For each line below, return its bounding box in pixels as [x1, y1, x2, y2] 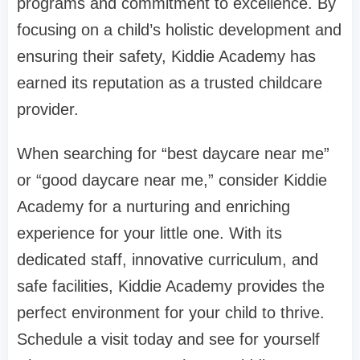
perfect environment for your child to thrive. [17, 304, 325, 322]
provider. [17, 100, 79, 119]
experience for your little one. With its [17, 224, 282, 243]
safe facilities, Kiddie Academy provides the [17, 277, 325, 296]
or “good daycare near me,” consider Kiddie [17, 171, 327, 190]
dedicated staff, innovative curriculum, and [17, 251, 318, 269]
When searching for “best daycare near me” [17, 145, 329, 163]
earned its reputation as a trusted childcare [17, 74, 322, 92]
